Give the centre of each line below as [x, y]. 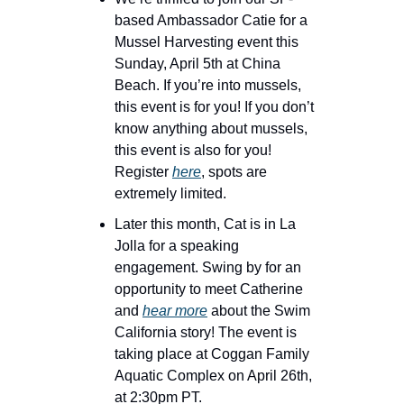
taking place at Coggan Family [212, 354]
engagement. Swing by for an [208, 268]
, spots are [234, 172]
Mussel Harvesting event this [207, 42]
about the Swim [259, 311]
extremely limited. [170, 194]
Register [143, 172]
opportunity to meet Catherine [209, 289]
